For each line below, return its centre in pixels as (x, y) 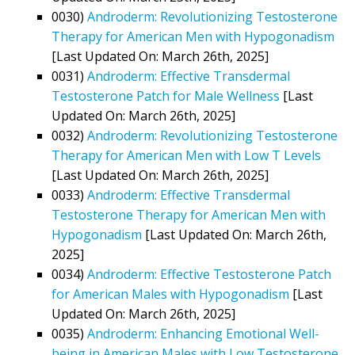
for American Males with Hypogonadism (170, 294)
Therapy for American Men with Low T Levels (186, 155)
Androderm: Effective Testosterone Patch (209, 274)
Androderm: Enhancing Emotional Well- (203, 333)
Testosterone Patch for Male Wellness (166, 95)
